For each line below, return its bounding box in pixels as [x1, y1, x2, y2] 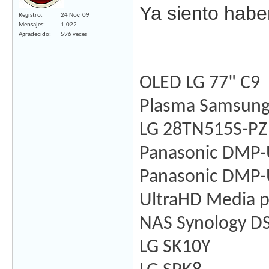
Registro [19, 11, 41, 19]
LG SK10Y [139, 238, 211, 258]
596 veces [61, 31, 87, 38]
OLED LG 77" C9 [139, 74, 260, 94]
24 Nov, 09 [61, 11, 89, 19]
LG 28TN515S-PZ [139, 121, 267, 141]
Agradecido [19, 31, 49, 38]
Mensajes [19, 21, 43, 28]
